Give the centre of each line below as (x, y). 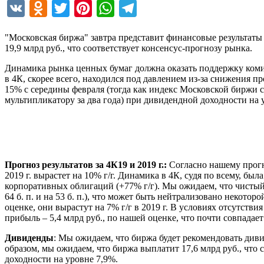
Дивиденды (29, 237)
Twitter (83, 8)
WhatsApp (134, 8)
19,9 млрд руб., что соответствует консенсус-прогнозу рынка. (128, 48)
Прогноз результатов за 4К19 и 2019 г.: (86, 164)
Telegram (154, 8)
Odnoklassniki (74, 8)
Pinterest (108, 8)
